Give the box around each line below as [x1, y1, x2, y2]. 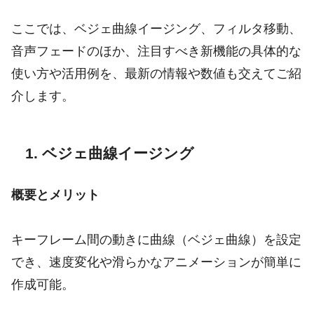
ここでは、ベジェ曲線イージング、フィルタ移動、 [11, 22, 301, 36]
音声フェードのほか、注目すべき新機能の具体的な [11, 44, 301, 59]
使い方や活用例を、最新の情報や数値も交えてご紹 [11, 67, 301, 81]
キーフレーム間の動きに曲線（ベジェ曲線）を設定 [11, 232, 301, 247]
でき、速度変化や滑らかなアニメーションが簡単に [11, 254, 301, 269]
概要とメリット [11, 187, 100, 202]
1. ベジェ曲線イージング [25, 144, 194, 161]
